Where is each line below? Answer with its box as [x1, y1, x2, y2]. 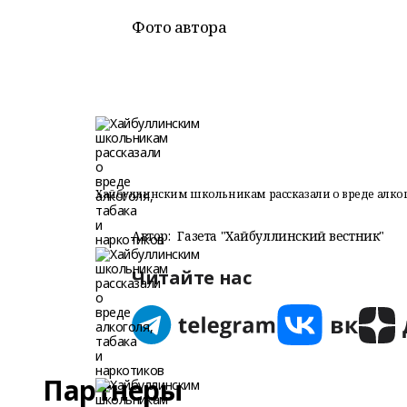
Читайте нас [132, 265, 252, 290]
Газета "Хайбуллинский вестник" [177, 227, 384, 244]
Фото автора [132, 16, 227, 37]
